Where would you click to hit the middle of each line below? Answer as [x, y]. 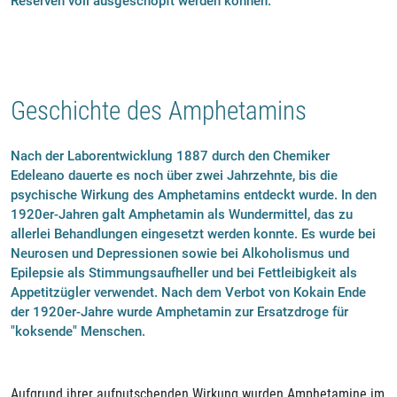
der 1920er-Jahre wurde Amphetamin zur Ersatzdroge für [179, 311]
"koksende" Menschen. [78, 331]
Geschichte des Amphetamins [159, 111]
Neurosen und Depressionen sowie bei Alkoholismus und [180, 253]
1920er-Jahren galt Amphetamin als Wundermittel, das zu [182, 214]
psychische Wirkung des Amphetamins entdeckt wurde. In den [194, 195]
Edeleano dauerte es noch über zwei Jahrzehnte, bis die [174, 175]
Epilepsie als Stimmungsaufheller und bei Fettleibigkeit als [184, 272]
